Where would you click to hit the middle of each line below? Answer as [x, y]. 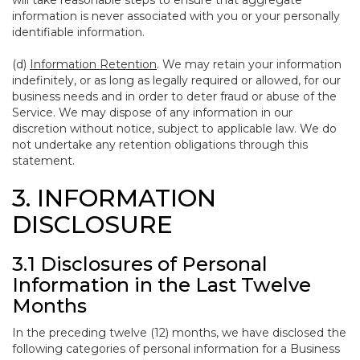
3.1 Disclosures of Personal [140, 264]
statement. [43, 161]
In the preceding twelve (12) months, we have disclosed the [179, 333]
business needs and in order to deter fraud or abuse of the [174, 96]
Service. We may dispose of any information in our [152, 112]
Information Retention [93, 64]
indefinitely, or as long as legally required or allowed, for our [176, 80]
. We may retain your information [249, 64]
